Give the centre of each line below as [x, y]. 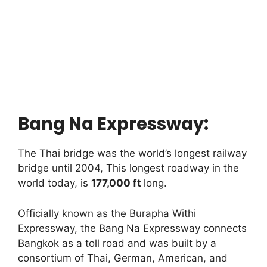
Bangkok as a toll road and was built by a [117, 243]
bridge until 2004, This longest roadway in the [128, 168]
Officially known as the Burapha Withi [107, 213]
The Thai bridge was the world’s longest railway [132, 153]
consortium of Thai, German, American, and [123, 258]
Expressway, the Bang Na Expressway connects [132, 228]
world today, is [55, 183]
